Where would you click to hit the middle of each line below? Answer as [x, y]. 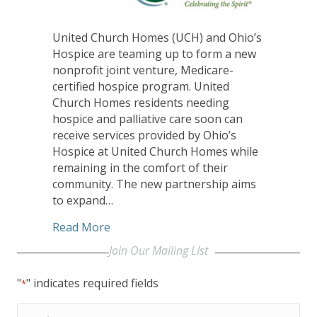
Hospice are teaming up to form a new [154, 53]
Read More [81, 227]
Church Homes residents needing [141, 102]
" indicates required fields [92, 283]
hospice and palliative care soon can [148, 119]
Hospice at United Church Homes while [155, 151]
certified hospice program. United [141, 86]
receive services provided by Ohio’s [144, 135]
